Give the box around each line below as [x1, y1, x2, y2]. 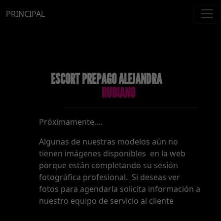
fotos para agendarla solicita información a [38, 184, 200, 194]
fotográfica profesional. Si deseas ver [38, 172, 180, 183]
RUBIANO [101, 84, 135, 101]
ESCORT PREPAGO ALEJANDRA [51, 70, 162, 87]
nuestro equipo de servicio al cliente [38, 195, 174, 206]
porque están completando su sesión [38, 160, 178, 171]
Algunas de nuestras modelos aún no [38, 136, 178, 147]
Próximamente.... [38, 116, 102, 127]
